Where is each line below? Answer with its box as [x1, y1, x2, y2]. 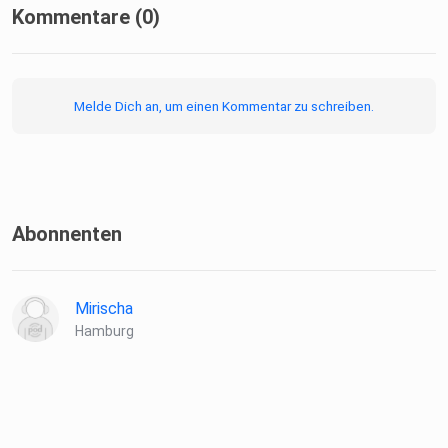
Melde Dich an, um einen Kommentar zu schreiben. [74, 98, 374, 115]
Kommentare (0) [12, 5, 160, 30]
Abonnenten [12, 222, 122, 247]
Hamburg [75, 323, 134, 340]
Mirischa [75, 299, 133, 319]
